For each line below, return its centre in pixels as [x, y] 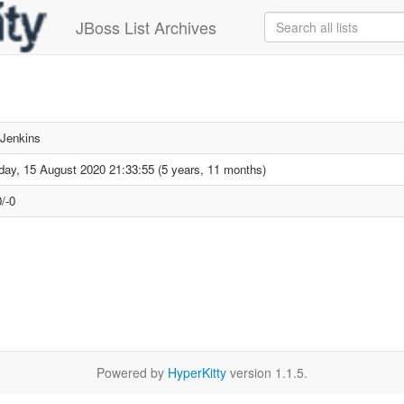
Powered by [132, 372]
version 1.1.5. [267, 372]
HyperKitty [197, 372]
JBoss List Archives [146, 27]
